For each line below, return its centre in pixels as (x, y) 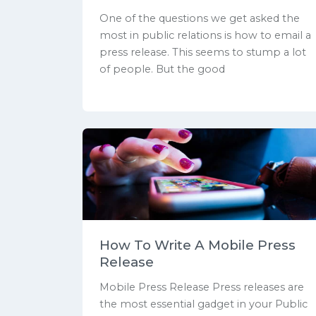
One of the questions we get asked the (200, 19)
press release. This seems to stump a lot (203, 53)
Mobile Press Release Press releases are (202, 287)
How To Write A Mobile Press (197, 245)
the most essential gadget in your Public (203, 304)
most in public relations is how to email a (205, 36)
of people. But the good (162, 69)
